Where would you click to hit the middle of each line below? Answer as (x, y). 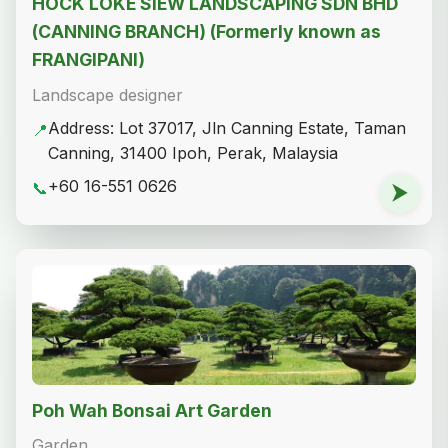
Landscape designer (107, 94)
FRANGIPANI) (88, 59)
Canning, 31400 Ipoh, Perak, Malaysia (193, 152)
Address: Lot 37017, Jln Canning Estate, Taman (227, 127)
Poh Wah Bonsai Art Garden (152, 410)
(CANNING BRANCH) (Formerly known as (206, 31)
